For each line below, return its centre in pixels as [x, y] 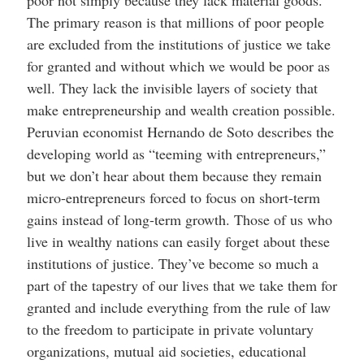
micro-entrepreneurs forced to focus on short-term [173, 197]
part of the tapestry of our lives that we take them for [182, 285]
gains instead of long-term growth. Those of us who [179, 219]
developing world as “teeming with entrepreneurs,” [176, 153]
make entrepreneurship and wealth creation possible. [181, 109]
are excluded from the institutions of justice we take [178, 43]
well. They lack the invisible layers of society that [172, 87]
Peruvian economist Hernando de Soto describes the [180, 131]
